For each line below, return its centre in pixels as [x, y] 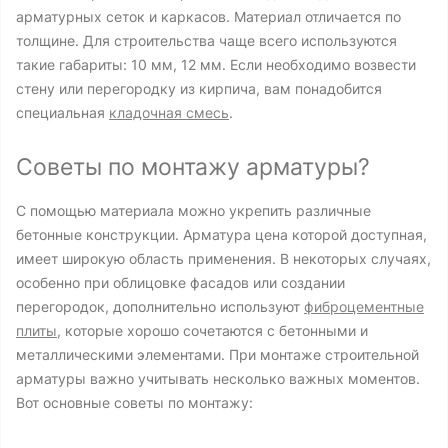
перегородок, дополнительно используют [160, 306]
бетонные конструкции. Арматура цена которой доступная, [221, 234]
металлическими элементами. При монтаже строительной [217, 354]
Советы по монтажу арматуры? [193, 167]
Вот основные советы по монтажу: [134, 402]
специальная [62, 112]
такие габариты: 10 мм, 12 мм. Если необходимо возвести [216, 64]
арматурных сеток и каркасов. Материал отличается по [208, 16]
